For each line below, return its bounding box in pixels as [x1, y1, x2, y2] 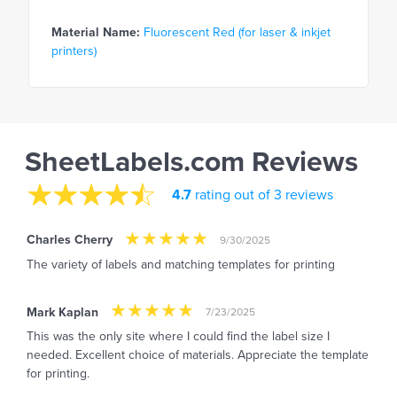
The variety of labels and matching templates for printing [27, 256, 335, 272]
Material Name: [51, 25, 140, 41]
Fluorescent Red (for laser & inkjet [144, 25, 331, 41]
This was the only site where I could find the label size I [27, 329, 330, 345]
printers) [51, 43, 97, 59]
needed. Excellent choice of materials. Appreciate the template [27, 347, 369, 363]
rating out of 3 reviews [191, 185, 333, 204]
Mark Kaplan [27, 304, 98, 320]
